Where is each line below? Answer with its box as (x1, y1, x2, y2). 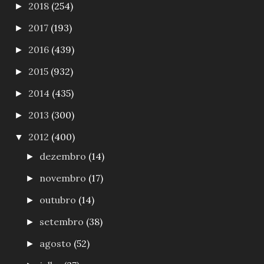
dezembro (39, 150, 89, 163)
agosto (39, 237, 74, 250)
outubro (39, 194, 79, 206)
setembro (39, 216, 87, 228)
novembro (39, 172, 89, 184)
